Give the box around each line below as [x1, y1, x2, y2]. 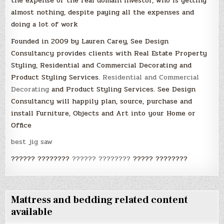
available [11, 205, 53, 218]
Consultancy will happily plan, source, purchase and [11, 95, 192, 106]
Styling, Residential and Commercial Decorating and [11, 59, 192, 70]
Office [11, 119, 32, 130]
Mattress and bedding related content [11, 193, 188, 206]
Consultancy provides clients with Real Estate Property [11, 47, 207, 58]
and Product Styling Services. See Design [49, 83, 196, 94]
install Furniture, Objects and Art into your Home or [11, 107, 196, 118]
